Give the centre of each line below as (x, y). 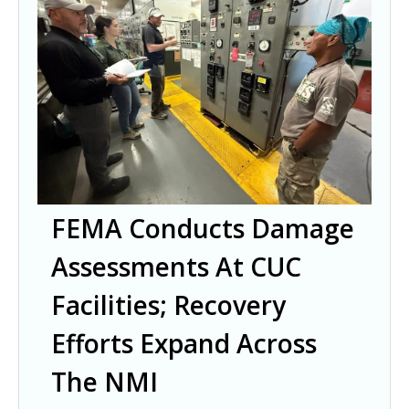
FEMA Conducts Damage (203, 229)
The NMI (105, 382)
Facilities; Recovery (168, 305)
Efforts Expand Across (184, 344)
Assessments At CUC (176, 267)
